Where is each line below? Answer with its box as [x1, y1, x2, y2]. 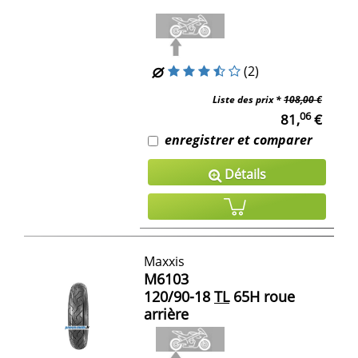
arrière [144, 304, 189, 324]
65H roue [229, 287, 295, 307]
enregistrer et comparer [165, 130, 312, 149]
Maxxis [144, 253, 185, 271]
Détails [221, 165, 266, 183]
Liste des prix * [213, 92, 284, 106]
